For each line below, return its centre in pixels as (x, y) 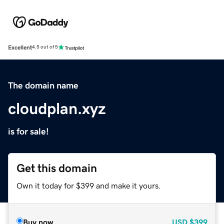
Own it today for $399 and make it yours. (89, 185)
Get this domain (57, 168)
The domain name (43, 85)
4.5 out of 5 (45, 47)
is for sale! (28, 131)
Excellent (20, 47)
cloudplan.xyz (57, 108)
